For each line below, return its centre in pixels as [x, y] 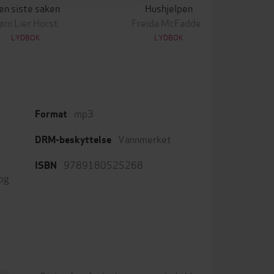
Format [51, 114]
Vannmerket [145, 139]
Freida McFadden [169, 22]
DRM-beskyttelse [73, 140]
